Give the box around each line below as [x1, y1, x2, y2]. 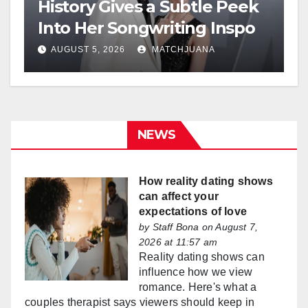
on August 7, [199, 221, 258, 233]
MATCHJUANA [149, 45, 215, 55]
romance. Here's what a [139, 281, 257, 294]
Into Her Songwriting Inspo [38, 18, 255, 38]
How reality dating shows [139, 175, 273, 188]
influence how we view [139, 266, 253, 278]
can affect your [139, 190, 219, 203]
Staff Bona [152, 221, 199, 233]
